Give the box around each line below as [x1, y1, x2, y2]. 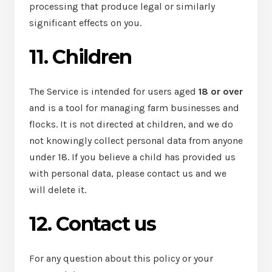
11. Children [29, 45, 132, 69]
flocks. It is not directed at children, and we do [29, 118, 233, 130]
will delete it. [29, 184, 86, 195]
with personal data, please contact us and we [29, 168, 226, 179]
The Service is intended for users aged [29, 86, 199, 97]
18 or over [199, 86, 243, 97]
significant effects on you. [29, 17, 141, 29]
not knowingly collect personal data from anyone [29, 135, 243, 146]
